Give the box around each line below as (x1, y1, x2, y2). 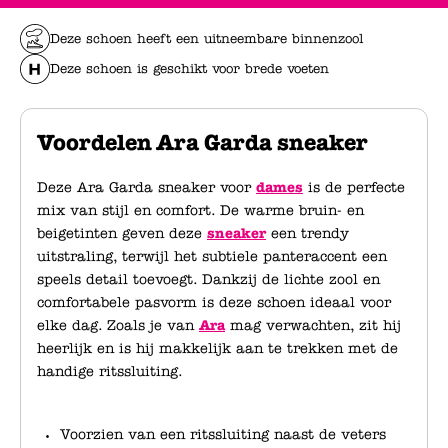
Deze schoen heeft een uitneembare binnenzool (50, 31, 363, 47)
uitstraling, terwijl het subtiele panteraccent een (37, 248, 387, 265)
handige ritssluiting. (37, 363, 183, 380)
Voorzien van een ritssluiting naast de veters (60, 426, 386, 443)
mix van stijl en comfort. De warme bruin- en (37, 202, 364, 219)
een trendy (266, 225, 349, 242)
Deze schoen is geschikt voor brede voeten (50, 61, 329, 77)
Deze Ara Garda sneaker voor (37, 179, 256, 196)
